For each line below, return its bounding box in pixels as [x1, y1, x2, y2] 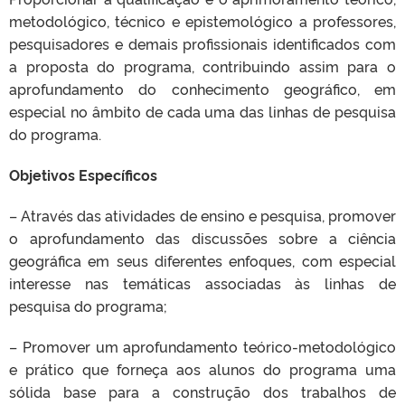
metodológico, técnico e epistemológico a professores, [9, 11, 396, 31]
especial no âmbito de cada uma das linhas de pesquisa [9, 101, 396, 121]
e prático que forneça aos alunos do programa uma [9, 359, 396, 379]
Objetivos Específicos [9, 165, 157, 184]
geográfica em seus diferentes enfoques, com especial [9, 250, 396, 270]
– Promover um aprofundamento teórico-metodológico [9, 336, 396, 356]
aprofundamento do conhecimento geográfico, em [9, 79, 396, 99]
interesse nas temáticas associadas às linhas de [9, 273, 396, 293]
